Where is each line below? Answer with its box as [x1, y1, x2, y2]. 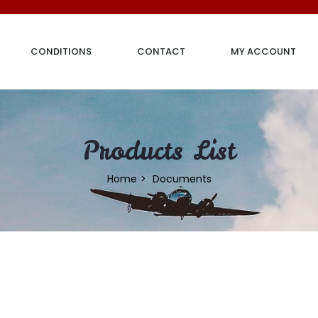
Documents [152, 171, 212, 186]
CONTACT [137, 45, 185, 58]
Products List [82, 133, 236, 168]
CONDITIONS [31, 45, 92, 58]
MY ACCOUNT [231, 45, 296, 58]
